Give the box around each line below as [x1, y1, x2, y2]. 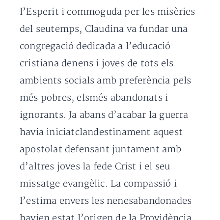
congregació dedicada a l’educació [20, 41, 171, 52]
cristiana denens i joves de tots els [20, 58, 174, 69]
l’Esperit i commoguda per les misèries [20, 6, 195, 18]
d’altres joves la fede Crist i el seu [20, 161, 170, 172]
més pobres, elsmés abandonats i [20, 92, 168, 104]
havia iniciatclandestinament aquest [20, 127, 183, 138]
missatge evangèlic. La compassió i [20, 178, 177, 190]
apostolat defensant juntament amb [20, 144, 182, 155]
